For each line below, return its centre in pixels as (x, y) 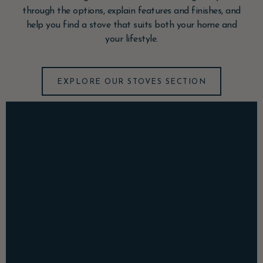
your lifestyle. (131, 40)
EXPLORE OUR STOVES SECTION (131, 82)
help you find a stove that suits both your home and (131, 26)
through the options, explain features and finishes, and (131, 11)
